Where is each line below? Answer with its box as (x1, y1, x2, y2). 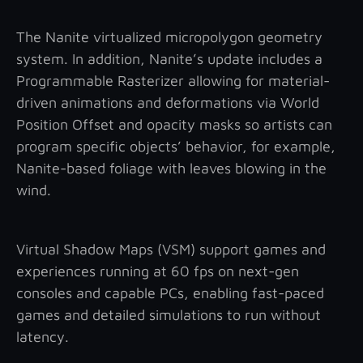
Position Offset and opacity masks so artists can (16, 115, 332, 133)
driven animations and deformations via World (16, 93, 319, 111)
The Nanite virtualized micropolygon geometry (16, 28, 322, 45)
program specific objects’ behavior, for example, (16, 137, 335, 155)
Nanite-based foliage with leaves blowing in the (16, 159, 327, 177)
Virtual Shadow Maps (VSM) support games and (16, 240, 326, 258)
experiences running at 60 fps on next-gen (16, 262, 299, 280)
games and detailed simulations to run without (16, 305, 321, 323)
